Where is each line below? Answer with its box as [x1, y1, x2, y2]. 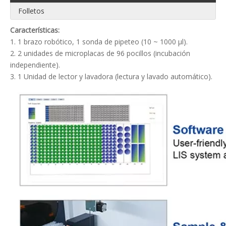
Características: [10, 25, 60, 35]
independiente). [10, 60, 60, 70]
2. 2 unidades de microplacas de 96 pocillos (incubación [10, 48, 190, 59]
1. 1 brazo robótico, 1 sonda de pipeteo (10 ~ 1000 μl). [10, 37, 188, 47]
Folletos [18, 6, 44, 16]
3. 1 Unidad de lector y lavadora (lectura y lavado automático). [10, 72, 212, 82]
